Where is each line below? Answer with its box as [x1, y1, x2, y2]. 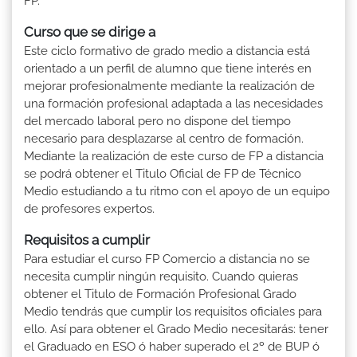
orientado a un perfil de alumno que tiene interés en [24, 61, 312, 76]
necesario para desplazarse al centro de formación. [24, 131, 304, 147]
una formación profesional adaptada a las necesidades [24, 96, 323, 112]
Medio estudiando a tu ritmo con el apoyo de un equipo [24, 184, 330, 199]
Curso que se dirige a [24, 24, 155, 41]
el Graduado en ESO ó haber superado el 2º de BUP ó [24, 339, 320, 355]
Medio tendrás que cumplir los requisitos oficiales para [24, 304, 322, 320]
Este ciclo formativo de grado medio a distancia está [24, 44, 310, 59]
